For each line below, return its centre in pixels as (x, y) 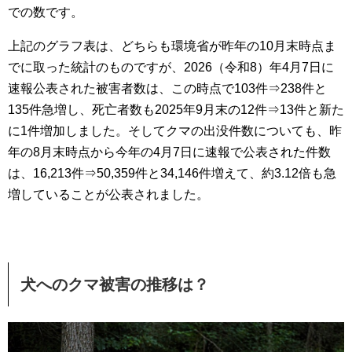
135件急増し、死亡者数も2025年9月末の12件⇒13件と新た (176, 110)
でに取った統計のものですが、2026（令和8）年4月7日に (171, 68)
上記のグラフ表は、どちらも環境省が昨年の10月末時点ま (172, 46)
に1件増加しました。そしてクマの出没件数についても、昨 (175, 131)
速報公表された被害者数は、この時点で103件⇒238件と (167, 89)
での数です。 (46, 13)
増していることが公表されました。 (108, 195)
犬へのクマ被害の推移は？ (115, 285)
